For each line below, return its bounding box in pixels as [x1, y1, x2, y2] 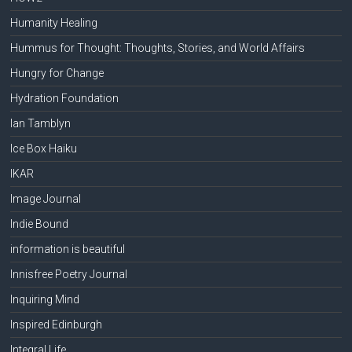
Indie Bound [10, 217, 69, 230]
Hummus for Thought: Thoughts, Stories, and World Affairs [10, 41, 306, 54]
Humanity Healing [10, 16, 98, 29]
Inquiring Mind [10, 292, 80, 306]
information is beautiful [10, 242, 126, 255]
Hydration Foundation [10, 91, 119, 104]
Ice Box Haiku [10, 141, 78, 155]
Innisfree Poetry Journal [10, 267, 128, 280]
